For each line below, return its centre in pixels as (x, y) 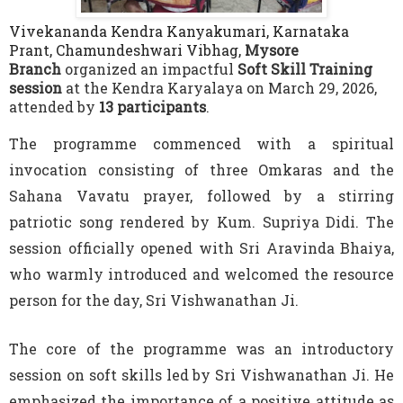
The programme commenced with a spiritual (201, 143)
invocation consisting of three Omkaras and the (201, 169)
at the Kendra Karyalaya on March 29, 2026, (221, 87)
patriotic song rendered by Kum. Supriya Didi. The (201, 221)
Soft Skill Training (305, 68)
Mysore (272, 49)
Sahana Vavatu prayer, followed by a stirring (201, 195)
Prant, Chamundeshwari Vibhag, (127, 49)
